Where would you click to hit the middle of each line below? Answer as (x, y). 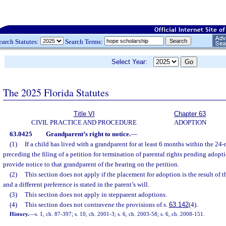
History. (20, 214)
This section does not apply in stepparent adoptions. (96, 194)
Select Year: (132, 62)
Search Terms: (84, 41)
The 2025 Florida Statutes (56, 92)
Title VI (84, 114)
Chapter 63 (190, 114)
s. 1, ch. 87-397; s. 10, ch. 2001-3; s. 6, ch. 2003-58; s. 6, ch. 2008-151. (120, 214)
